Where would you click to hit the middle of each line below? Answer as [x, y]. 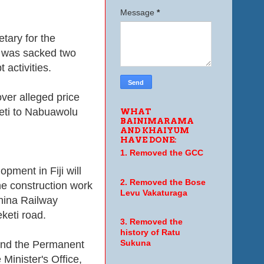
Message [138, 13]
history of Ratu [150, 233]
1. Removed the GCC [161, 153]
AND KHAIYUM [154, 130]
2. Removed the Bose [163, 182]
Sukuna [135, 243]
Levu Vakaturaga [154, 193]
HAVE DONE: [148, 139]
